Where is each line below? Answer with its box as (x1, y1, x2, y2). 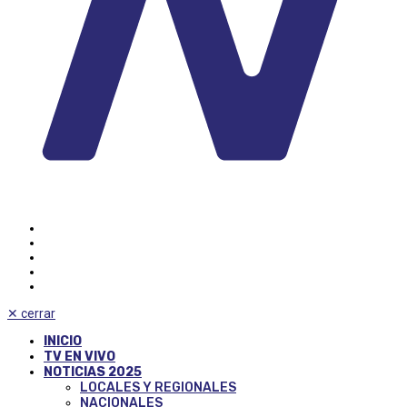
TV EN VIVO (44, 348, 115, 364)
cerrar (21, 305, 55, 321)
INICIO (44, 333, 82, 349)
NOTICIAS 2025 (44, 363, 142, 380)
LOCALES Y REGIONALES (80, 379, 236, 395)
